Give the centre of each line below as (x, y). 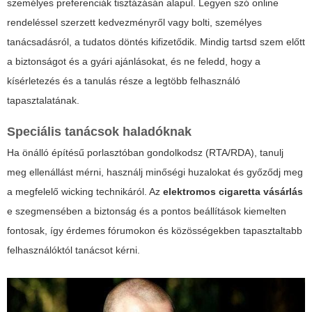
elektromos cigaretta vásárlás (233, 192)
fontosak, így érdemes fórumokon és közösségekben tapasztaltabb (155, 231)
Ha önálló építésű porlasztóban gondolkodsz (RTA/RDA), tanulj (145, 153)
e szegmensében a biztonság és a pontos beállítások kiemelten (147, 211)
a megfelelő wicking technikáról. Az (85, 192)
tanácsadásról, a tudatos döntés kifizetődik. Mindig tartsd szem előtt (156, 42)
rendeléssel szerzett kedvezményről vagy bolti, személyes (134, 23)
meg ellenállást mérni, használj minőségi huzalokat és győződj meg (155, 172)
